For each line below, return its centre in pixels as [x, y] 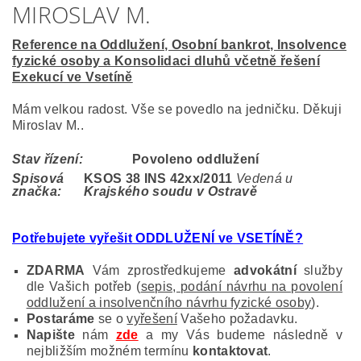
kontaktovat [230, 351]
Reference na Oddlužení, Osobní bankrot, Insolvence [180, 45]
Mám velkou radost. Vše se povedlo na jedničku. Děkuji [177, 110]
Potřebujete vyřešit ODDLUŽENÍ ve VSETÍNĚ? [158, 239]
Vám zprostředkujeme [159, 271]
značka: [37, 192]
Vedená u [265, 179]
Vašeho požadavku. [237, 319]
